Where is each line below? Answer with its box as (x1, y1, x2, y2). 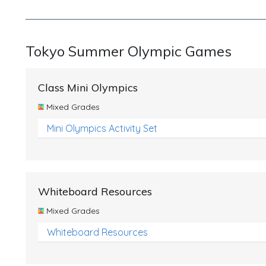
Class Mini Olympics (38, 81, 138, 94)
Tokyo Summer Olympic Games (26, 42, 232, 60)
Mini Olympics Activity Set (47, 122, 157, 134)
